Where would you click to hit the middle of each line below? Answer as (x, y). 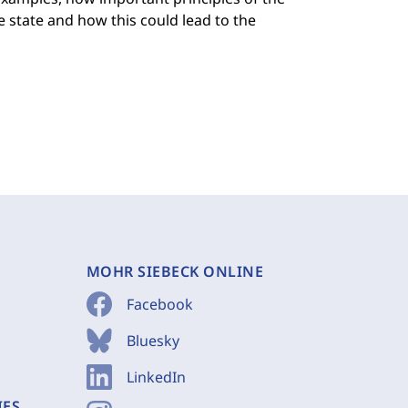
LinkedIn (156, 377)
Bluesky (153, 341)
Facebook (159, 304)
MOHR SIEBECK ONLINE (174, 271)
